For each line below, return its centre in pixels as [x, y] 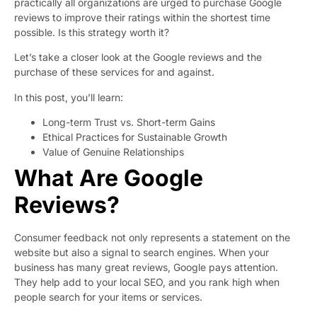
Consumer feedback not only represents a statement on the [152, 238]
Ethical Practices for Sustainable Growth [135, 137]
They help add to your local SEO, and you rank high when [147, 282]
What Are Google [109, 178]
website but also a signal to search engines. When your [142, 253]
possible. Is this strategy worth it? [93, 32]
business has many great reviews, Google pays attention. [146, 267]
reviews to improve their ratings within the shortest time [142, 17]
